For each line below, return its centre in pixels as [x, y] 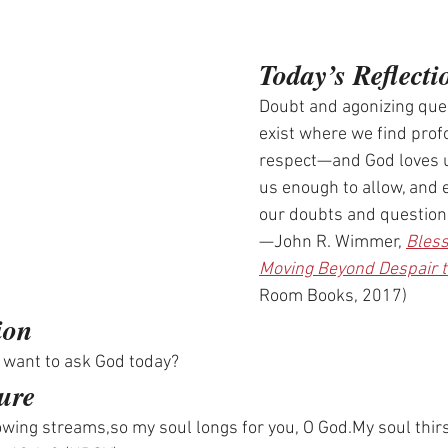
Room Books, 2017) [333, 296]
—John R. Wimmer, [332, 242]
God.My [346, 428]
